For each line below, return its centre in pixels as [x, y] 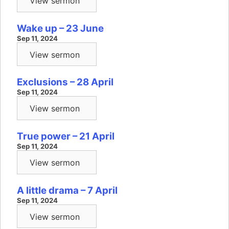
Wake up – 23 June [60, 28]
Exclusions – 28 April [65, 82]
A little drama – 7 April [67, 190]
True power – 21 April [66, 136]
